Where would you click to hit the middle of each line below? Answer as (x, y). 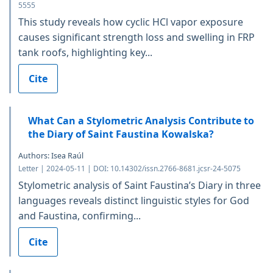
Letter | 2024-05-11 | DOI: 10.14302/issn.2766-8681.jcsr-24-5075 (129, 168)
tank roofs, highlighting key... (85, 52)
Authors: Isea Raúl (51, 155)
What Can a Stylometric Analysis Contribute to (141, 120)
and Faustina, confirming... (80, 215)
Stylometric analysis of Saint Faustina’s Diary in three (140, 185)
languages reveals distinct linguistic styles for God (134, 200)
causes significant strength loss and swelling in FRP (136, 37)
